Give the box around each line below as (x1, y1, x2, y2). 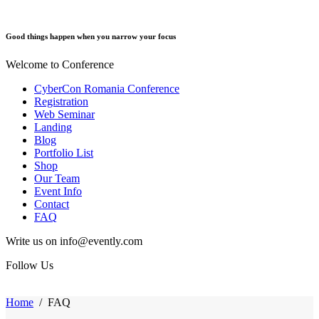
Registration (34, 95, 88, 108)
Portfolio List (34, 146, 93, 159)
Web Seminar (34, 108, 95, 120)
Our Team (34, 172, 80, 184)
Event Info (34, 184, 82, 197)
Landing (34, 120, 72, 133)
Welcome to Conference (6, 58, 114, 70)
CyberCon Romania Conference (34, 82, 179, 95)
